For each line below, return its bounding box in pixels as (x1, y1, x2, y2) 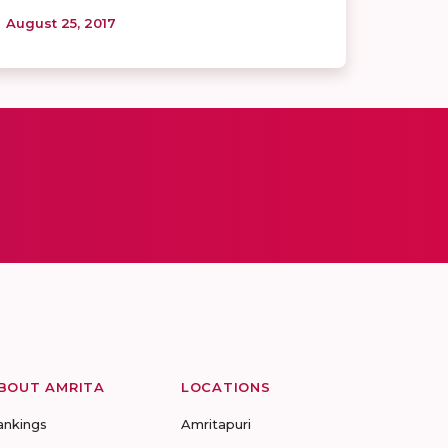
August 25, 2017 (6, 14, 116, 31)
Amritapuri (181, 415, 251, 432)
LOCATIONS (181, 378, 271, 395)
